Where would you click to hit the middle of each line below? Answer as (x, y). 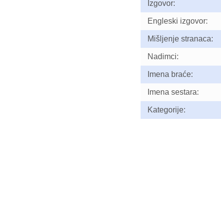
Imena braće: (170, 74)
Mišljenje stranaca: (180, 39)
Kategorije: (166, 110)
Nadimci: (163, 56)
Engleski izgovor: (177, 21)
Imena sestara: (173, 92)
